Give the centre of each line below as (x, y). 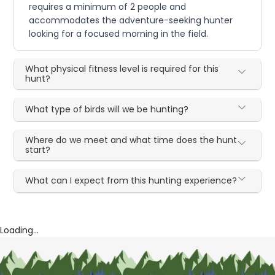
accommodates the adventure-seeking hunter (131, 20)
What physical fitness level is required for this (122, 69)
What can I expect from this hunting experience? (131, 180)
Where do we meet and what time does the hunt (131, 140)
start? (38, 150)
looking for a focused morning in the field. (119, 34)
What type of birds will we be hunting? (107, 109)
